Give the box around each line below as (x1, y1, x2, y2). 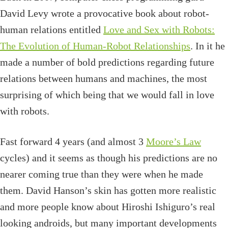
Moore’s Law (146, 136, 201, 148)
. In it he (190, 40, 225, 52)
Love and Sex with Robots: (103, 24, 215, 36)
